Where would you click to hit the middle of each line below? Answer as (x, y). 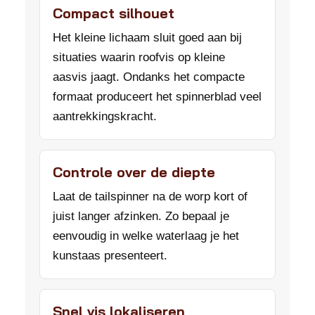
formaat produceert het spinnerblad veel (157, 97)
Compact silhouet (114, 13)
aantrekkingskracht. (105, 116)
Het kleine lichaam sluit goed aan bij (147, 38)
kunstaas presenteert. (110, 256)
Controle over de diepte (134, 172)
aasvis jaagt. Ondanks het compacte (149, 77)
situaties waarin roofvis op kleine (139, 57)
